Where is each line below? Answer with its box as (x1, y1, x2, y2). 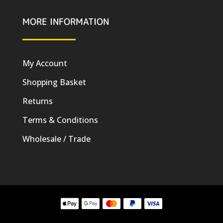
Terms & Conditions (22, 114, 98, 126)
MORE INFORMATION (22, 15, 109, 28)
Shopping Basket (22, 77, 86, 88)
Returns (22, 96, 53, 107)
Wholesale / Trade (22, 133, 91, 145)
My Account (22, 58, 67, 69)
